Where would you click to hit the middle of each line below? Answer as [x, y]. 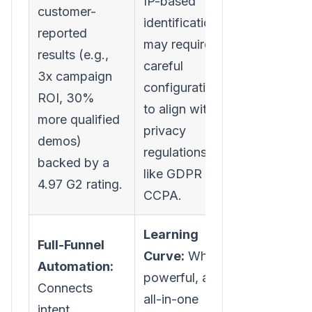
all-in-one [171, 299]
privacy [165, 130]
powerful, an [180, 277]
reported [62, 33]
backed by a [73, 162]
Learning [171, 234]
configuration [182, 87]
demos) [60, 141]
